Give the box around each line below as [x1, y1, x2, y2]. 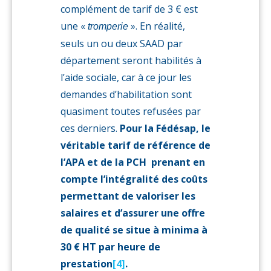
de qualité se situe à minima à [60, 223, 207, 237]
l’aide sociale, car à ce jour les [60, 71, 192, 84]
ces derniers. [60, 122, 120, 135]
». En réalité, [128, 19, 185, 33]
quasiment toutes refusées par [60, 105, 201, 118]
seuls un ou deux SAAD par [60, 37, 183, 50]
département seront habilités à [60, 54, 201, 67]
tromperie [88, 21, 128, 31]
